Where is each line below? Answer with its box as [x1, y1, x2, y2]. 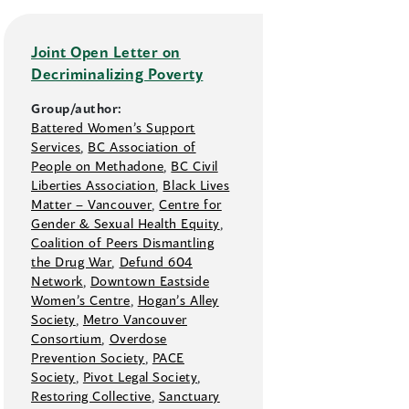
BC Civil [171, 158, 218, 174]
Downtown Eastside [89, 273, 210, 289]
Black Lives [163, 177, 230, 194]
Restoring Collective [31, 388, 152, 404]
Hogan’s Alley [137, 292, 219, 309]
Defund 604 [119, 254, 193, 270]
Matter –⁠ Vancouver [31, 196, 152, 213]
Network [31, 273, 83, 289]
